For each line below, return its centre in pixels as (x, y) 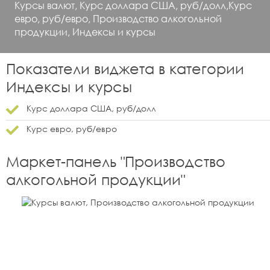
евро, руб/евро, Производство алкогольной (118, 19)
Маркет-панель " (65, 161)
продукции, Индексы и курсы (85, 32)
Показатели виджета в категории (125, 68)
